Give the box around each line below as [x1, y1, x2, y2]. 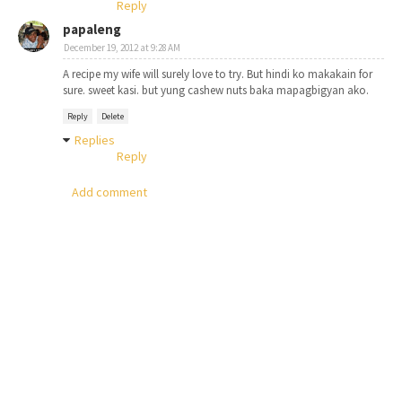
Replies [74, 132, 115, 148]
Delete [101, 110, 124, 122]
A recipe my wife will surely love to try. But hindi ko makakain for [63, 66, 372, 82]
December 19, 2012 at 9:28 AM [64, 41, 180, 54]
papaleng [63, 21, 121, 38]
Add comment [72, 184, 147, 200]
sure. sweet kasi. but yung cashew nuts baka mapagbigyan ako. [63, 83, 369, 98]
